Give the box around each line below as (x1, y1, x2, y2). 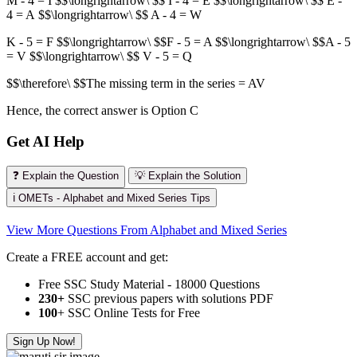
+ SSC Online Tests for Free (57, 305, 200, 320)
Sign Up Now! (13, 335, 76, 347)
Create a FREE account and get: (6, 249, 168, 264)
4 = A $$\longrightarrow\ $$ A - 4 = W (6, 8, 202, 22)
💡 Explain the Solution (135, 169, 241, 182)
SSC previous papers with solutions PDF (65, 291, 273, 305)
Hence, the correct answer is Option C (6, 104, 198, 118)
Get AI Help (6, 132, 84, 150)
